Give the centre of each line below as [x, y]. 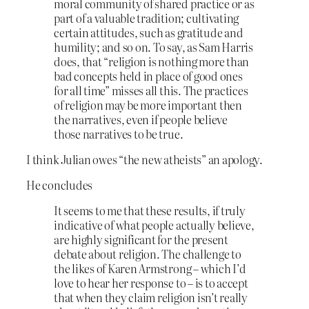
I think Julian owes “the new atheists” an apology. [144, 159]
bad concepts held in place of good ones [148, 76]
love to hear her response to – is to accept [151, 283]
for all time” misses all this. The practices [151, 90]
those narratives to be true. [119, 133]
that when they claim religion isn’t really [151, 298]
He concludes [60, 185]
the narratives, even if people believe [141, 119]
